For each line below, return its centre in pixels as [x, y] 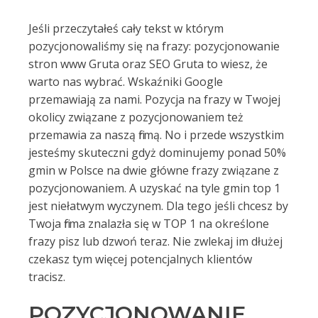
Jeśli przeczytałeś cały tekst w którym [126, 28]
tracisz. [47, 277]
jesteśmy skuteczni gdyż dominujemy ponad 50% [157, 153]
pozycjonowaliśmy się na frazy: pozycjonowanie [154, 46]
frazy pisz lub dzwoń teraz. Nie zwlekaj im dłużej [155, 241]
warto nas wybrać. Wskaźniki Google [126, 82]
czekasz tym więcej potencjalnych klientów [140, 259]
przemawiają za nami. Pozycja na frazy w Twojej [154, 99]
